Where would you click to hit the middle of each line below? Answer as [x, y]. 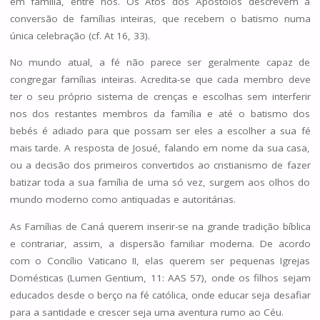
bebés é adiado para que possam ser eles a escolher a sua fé [160, 131]
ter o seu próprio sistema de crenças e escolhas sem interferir [160, 97]
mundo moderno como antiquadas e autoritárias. [122, 200]
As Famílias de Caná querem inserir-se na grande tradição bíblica [160, 226]
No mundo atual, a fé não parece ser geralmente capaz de [160, 62]
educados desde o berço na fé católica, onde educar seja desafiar [160, 295]
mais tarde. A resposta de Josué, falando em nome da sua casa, [160, 148]
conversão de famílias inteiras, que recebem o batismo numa [160, 18]
